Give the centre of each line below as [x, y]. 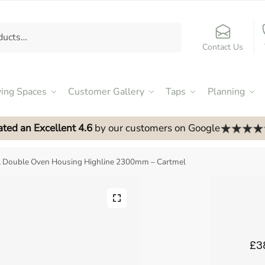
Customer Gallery [106, 92]
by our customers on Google [156, 128]
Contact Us [223, 47]
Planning [226, 92]
